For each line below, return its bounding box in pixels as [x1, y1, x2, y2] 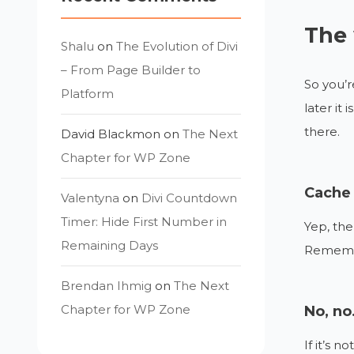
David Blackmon [61, 126, 161, 141]
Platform [61, 86, 115, 101]
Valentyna [61, 190, 120, 205]
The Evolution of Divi [116, 39, 239, 54]
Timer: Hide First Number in [61, 214, 228, 229]
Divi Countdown [141, 190, 238, 205]
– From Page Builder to [61, 62, 201, 77]
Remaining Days [61, 238, 159, 253]
